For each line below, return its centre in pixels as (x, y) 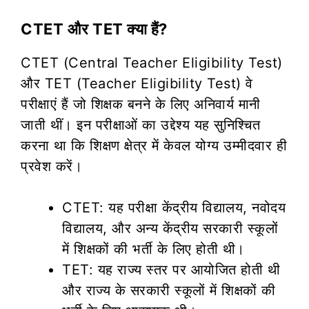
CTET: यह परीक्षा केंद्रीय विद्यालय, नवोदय (174, 207)
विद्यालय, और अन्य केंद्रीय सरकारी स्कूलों (170, 228)
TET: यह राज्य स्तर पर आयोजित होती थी (171, 269)
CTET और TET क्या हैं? (94, 29)
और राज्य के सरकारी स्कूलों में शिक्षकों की (169, 290)
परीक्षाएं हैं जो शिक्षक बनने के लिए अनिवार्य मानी (141, 104)
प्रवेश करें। (51, 166)
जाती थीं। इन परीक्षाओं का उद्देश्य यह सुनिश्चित (140, 124)
